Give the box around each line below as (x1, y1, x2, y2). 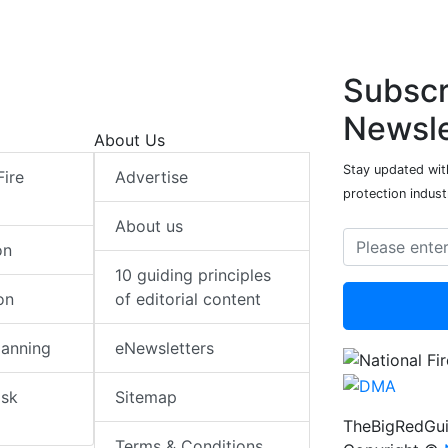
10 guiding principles (115, 265, 272, 286)
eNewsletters (115, 338, 215, 359)
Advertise (115, 167, 189, 188)
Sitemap (115, 387, 178, 408)
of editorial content (115, 289, 262, 310)
